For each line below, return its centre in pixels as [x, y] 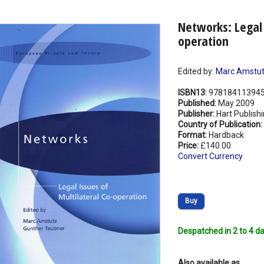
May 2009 [236, 103]
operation [203, 41]
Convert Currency [210, 156]
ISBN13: [193, 93]
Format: [193, 135]
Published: [198, 103]
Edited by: [197, 72]
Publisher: [197, 114]
